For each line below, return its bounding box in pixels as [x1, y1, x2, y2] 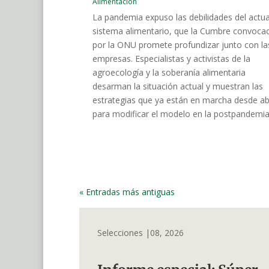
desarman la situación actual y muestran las [92, 80, 263, 92]
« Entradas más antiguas [79, 186, 175, 198]
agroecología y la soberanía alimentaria [92, 66, 246, 78]
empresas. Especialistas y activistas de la [92, 52, 250, 64]
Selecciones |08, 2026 [97, 226, 184, 238]
